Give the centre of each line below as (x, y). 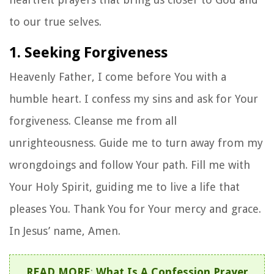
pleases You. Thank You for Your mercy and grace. (135, 209)
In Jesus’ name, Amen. (65, 231)
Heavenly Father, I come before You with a (118, 76)
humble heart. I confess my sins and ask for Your (134, 98)
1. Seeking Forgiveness (88, 52)
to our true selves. (55, 21)
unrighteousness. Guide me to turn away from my (136, 143)
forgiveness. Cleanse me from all (93, 120)
